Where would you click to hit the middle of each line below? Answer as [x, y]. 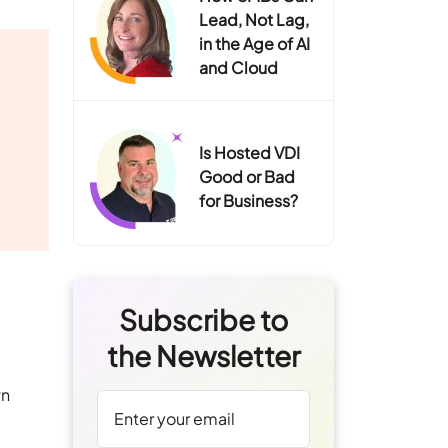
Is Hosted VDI [250, 152]
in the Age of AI [255, 43]
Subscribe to [203, 319]
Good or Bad [247, 176]
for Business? [249, 200]
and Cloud [239, 67]
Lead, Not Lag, [254, 19]
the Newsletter [203, 355]
